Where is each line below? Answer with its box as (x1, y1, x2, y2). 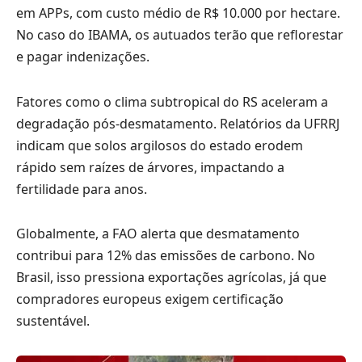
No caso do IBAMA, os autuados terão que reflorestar (16, 25, 343, 44)
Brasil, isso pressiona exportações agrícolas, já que (16, 268, 326, 287)
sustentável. (16, 312, 90, 330)
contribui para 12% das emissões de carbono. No (16, 246, 315, 265)
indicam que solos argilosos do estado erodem (16, 136, 303, 154)
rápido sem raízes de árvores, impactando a (16, 158, 284, 176)
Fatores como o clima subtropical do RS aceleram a (16, 92, 328, 111)
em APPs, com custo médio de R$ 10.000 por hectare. (16, 3, 340, 22)
